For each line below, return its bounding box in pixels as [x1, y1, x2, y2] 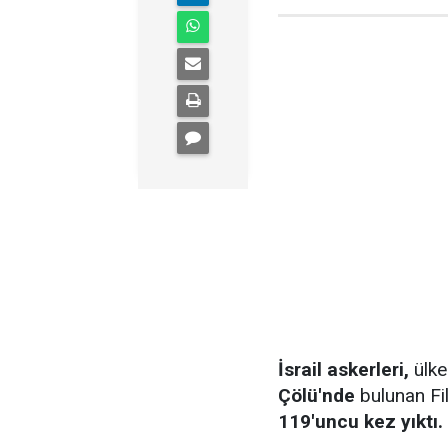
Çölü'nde [278, 384, 355, 407]
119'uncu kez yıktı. [278, 410, 443, 433]
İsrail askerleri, [278, 358, 409, 381]
